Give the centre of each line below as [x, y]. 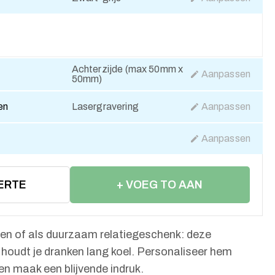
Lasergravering [105, 107]
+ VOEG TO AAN [160, 185]
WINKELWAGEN [160, 222]
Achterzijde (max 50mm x [127, 69]
